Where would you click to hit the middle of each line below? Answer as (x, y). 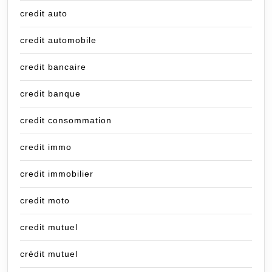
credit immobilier (57, 174)
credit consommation (66, 121)
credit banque (50, 94)
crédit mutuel (49, 254)
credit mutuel (49, 227)
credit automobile (58, 40)
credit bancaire (53, 67)
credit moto (45, 201)
